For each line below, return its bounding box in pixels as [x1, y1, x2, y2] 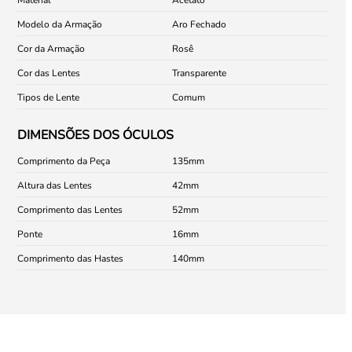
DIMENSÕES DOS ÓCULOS [17, 126, 174, 144]
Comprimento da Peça [17, 154, 110, 167]
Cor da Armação [17, 42, 85, 55]
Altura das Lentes [17, 178, 92, 192]
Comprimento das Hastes [17, 251, 123, 265]
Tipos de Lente [17, 90, 79, 104]
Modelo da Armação [17, 17, 102, 31]
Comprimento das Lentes [17, 203, 123, 216]
